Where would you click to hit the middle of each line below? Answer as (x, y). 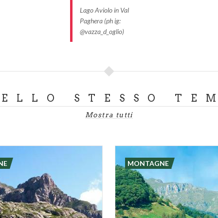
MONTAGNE (148, 163)
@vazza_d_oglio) (102, 31)
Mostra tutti (109, 115)
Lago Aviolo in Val (104, 10)
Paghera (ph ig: (100, 21)
